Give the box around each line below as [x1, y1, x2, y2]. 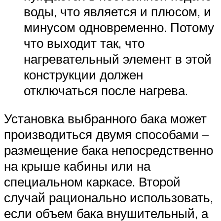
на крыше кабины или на [4, 158, 150, 174]
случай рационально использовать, [4, 189, 213, 206]
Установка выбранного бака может [4, 110, 207, 127]
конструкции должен [24, 66, 143, 82]
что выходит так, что [24, 35, 145, 51]
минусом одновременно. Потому [24, 19, 214, 35]
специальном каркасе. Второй [4, 174, 181, 190]
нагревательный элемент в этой [24, 50, 212, 67]
